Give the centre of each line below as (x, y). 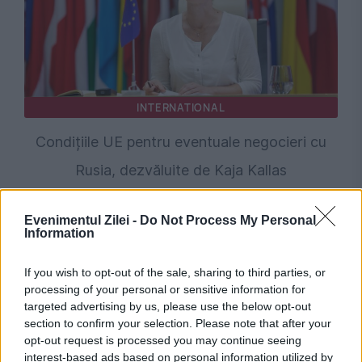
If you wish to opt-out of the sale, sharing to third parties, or (175, 272)
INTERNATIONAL (181, 108)
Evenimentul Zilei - (82, 220)
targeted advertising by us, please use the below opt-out (168, 306)
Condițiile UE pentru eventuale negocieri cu (181, 142)
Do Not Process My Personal (228, 220)
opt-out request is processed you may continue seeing (163, 340)
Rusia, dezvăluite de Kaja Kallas (181, 170)
